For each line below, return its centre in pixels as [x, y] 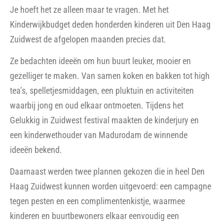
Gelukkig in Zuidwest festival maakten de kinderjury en [104, 120]
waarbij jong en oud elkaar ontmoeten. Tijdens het [97, 105]
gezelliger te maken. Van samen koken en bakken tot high [110, 75]
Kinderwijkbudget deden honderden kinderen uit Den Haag [110, 24]
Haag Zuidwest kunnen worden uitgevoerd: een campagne [110, 186]
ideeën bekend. [36, 149]
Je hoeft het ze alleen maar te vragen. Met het [89, 9]
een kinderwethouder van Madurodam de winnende [99, 135]
